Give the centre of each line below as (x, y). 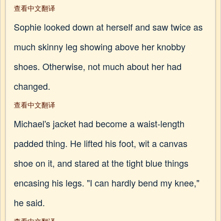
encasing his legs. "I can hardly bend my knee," (107, 183)
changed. (32, 86)
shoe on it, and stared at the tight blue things (101, 163)
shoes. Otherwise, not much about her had (98, 66)
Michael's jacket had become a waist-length (99, 123)
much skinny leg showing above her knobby (100, 46)
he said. (29, 202)
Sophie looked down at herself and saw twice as (108, 27)
